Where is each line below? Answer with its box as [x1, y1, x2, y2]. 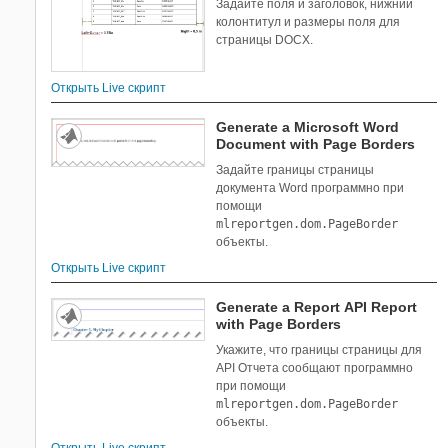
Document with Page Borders [216, 136, 416, 153]
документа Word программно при [216, 181, 405, 196]
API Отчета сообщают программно [216, 361, 414, 376]
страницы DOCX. [216, 33, 314, 48]
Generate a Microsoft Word [216, 119, 400, 136]
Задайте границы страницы [216, 163, 375, 178]
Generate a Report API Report [216, 299, 418, 316]
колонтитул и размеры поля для [216, 15, 401, 30]
